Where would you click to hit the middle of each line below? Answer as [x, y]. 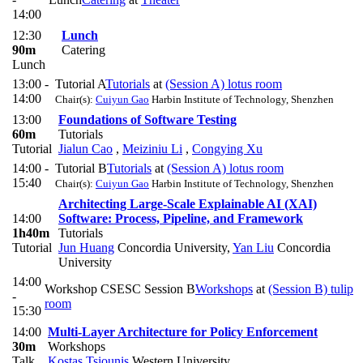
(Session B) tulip [311, 289]
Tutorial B [81, 169]
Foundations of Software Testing [147, 120]
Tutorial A [80, 84]
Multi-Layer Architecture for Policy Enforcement [183, 332]
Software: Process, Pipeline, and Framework [181, 219]
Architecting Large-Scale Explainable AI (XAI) [188, 204]
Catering [83, 50]
